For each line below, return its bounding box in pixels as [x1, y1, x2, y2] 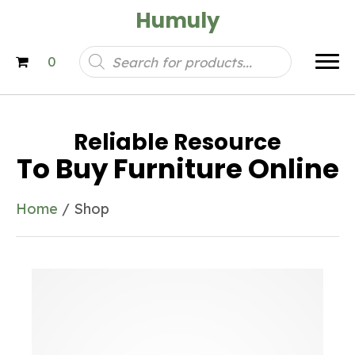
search [78, 57, 123, 74]
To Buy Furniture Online [16, 150, 339, 188]
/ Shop [58, 200, 109, 218]
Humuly [136, 6, 219, 35]
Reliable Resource [74, 127, 281, 158]
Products [78, 44, 139, 60]
